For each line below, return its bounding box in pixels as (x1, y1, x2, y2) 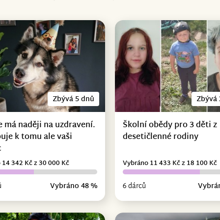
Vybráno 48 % (50, 180, 97, 192)
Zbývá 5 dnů (52, 93, 94, 106)
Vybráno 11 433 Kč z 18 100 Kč (122, 157, 217, 169)
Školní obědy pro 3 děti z (122, 118, 217, 133)
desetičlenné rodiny (122, 130, 198, 144)
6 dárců (122, 180, 146, 192)
